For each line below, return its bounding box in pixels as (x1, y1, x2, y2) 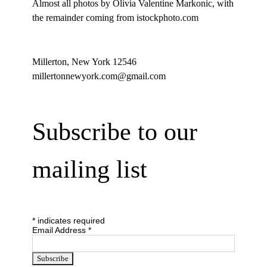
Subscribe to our (32, 118, 197, 146)
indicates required (35, 216, 105, 226)
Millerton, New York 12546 (32, 57, 136, 67)
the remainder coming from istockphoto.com (32, 13, 198, 23)
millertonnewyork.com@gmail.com (32, 71, 166, 82)
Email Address (32, 225, 88, 235)
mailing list (32, 156, 147, 184)
